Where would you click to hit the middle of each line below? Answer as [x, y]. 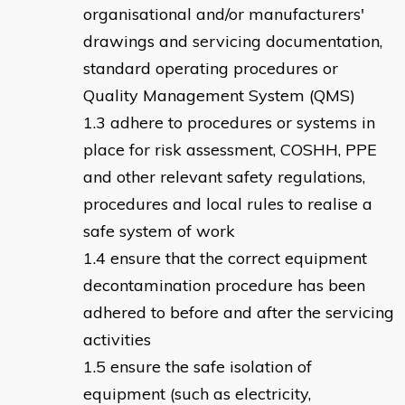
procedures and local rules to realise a [228, 204]
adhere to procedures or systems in [243, 123]
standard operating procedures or [211, 69]
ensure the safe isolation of [211, 367]
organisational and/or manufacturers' [224, 14]
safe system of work [159, 231]
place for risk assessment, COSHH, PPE [230, 150]
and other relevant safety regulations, [224, 177]
